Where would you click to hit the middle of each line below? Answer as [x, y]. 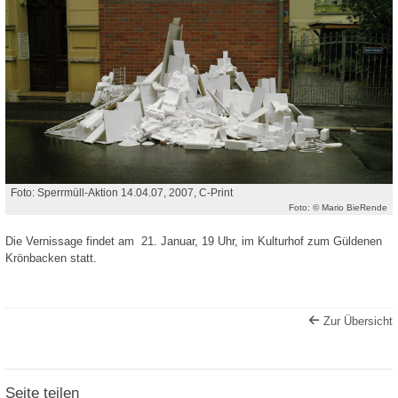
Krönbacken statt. [51, 259]
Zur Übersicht [358, 321]
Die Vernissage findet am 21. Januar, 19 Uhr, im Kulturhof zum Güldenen [194, 242]
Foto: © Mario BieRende [338, 207]
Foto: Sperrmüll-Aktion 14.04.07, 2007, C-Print [122, 192]
